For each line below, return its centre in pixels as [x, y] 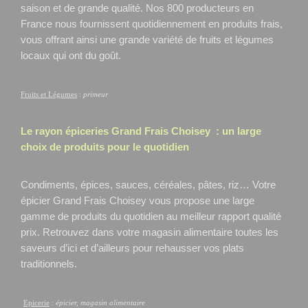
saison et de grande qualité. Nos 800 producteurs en [137, 8]
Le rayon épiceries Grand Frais [96, 131]
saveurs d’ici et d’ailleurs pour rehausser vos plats [132, 248]
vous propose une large [202, 200]
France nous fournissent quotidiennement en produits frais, [152, 24]
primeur [96, 94]
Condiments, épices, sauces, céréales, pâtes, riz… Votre [148, 185]
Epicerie [36, 302]
